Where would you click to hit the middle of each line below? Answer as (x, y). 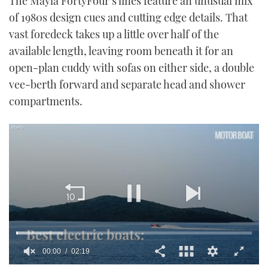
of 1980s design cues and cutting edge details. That (128, 18)
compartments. (46, 101)
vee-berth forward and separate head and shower (127, 85)
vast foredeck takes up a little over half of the (114, 34)
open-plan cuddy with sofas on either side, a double (132, 68)
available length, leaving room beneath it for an (121, 51)
